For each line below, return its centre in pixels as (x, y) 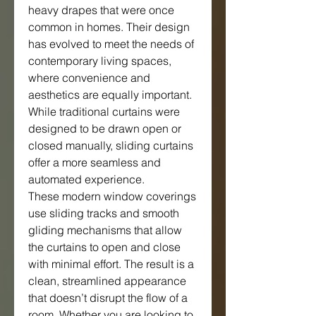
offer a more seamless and (95, 162)
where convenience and (89, 77)
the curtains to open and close (104, 247)
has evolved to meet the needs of (111, 43)
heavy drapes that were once (101, 10)
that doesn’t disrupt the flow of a (108, 297)
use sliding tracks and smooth (104, 213)
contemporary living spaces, (100, 60)
